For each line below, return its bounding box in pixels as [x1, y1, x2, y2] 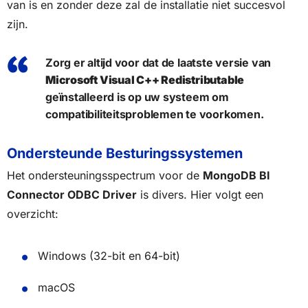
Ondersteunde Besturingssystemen [7, 144, 243, 162]
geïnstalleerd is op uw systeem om [45, 89, 229, 104]
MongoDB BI [203, 168, 270, 182]
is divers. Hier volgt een [137, 187, 263, 201]
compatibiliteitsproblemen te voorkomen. [45, 107, 264, 121]
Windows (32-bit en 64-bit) [37, 248, 180, 263]
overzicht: [7, 206, 58, 221]
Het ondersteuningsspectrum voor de [7, 168, 203, 182]
